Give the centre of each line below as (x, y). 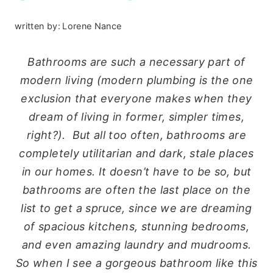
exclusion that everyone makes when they (136, 98)
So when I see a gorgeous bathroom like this (136, 263)
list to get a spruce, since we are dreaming (136, 208)
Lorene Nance (92, 26)
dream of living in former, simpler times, (136, 116)
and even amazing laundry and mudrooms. (136, 244)
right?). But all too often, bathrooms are (136, 135)
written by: (37, 26)
